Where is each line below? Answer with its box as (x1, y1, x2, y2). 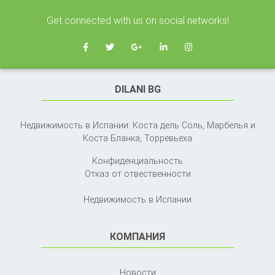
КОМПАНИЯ (110, 230, 165, 242)
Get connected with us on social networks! (46, 14, 229, 26)
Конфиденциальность (92, 155, 183, 166)
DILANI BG (114, 82, 161, 95)
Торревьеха (144, 132, 192, 144)
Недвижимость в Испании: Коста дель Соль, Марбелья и (20, 119, 255, 131)
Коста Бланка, (83, 132, 144, 144)
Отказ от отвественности (84, 168, 191, 179)
